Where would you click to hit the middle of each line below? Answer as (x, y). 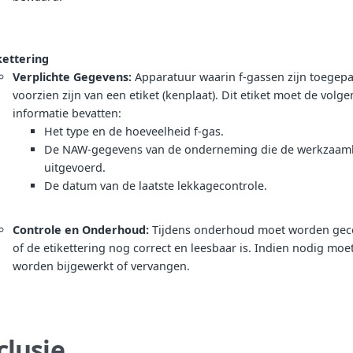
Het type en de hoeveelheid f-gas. (134, 131)
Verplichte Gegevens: (72, 76)
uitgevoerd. (75, 167)
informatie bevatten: (67, 113)
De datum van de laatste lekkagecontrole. (156, 185)
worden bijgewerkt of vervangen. (101, 266)
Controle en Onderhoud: (81, 229)
